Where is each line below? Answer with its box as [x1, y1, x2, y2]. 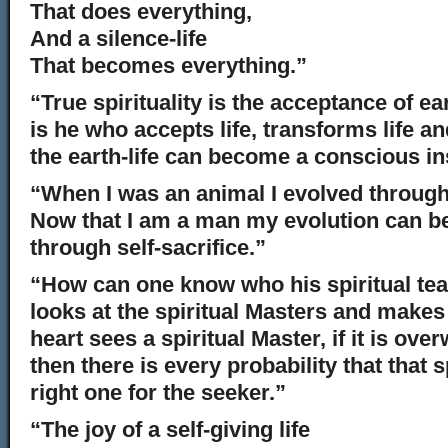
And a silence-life [30, 26, 207, 51]
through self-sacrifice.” [30, 235, 266, 260]
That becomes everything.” [30, 53, 307, 78]
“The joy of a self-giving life [30, 417, 310, 442]
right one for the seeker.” [30, 380, 286, 405]
